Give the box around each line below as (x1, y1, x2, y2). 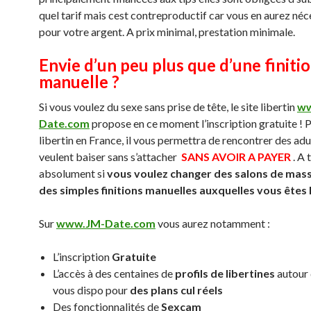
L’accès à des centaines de (53, 267, 175, 280)
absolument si (39, 167, 107, 180)
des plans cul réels (128, 283, 223, 296)
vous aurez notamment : (155, 217, 270, 230)
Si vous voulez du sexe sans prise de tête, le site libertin (39, 100, 297, 113)
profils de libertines (175, 267, 275, 280)
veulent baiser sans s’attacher (39, 150, 181, 163)
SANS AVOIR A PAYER (181, 150, 293, 163)
